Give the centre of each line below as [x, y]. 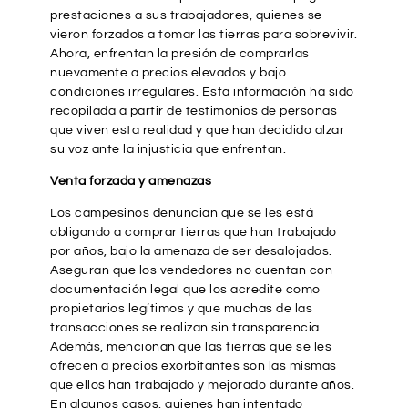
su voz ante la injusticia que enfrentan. [168, 149]
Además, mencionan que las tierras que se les [191, 347]
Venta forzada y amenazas [131, 181]
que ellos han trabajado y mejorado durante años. [202, 385]
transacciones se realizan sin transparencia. [186, 327]
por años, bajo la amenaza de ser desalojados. [191, 251]
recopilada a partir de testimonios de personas [194, 111]
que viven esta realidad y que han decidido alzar [197, 130]
